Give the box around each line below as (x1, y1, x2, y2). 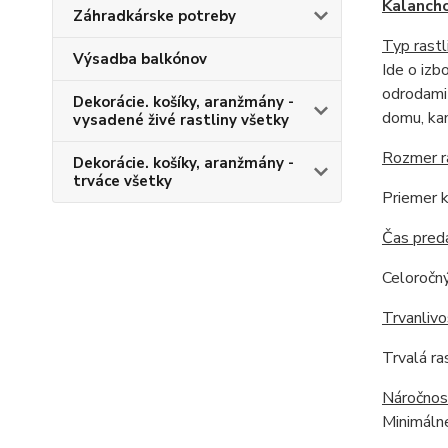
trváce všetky (73, 171, 172, 191)
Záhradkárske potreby (73, 6, 236, 26)
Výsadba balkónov (73, 49, 207, 69)
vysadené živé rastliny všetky (73, 110, 289, 130)
